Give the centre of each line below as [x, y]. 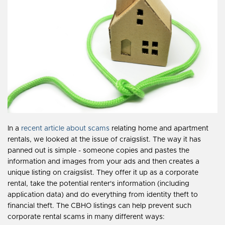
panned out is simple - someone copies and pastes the [98, 150]
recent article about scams [65, 128]
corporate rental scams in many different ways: [86, 217]
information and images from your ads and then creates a [103, 161]
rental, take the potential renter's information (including [98, 184]
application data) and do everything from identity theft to [103, 195]
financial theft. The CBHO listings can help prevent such [99, 206]
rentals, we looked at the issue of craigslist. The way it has [104, 139]
